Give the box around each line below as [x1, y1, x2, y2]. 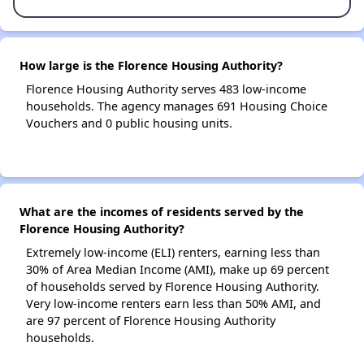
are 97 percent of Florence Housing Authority [26, 313, 275, 328]
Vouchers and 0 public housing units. [26, 115, 232, 131]
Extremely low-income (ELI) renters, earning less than [26, 245, 320, 260]
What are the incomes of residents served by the [19, 204, 304, 219]
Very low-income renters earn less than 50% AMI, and [26, 296, 321, 311]
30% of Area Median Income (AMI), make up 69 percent [26, 262, 329, 277]
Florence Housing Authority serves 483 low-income [26, 81, 306, 97]
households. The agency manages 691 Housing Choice [26, 98, 327, 114]
